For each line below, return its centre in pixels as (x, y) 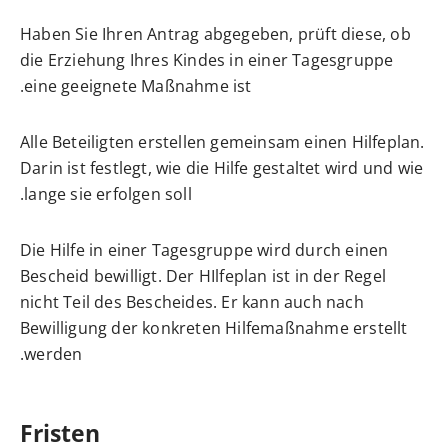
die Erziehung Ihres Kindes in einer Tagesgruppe (207, 59)
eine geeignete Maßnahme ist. (138, 85)
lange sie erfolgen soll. (108, 193)
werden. (53, 353)
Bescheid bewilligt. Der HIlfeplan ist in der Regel (203, 275)
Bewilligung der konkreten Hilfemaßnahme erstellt (214, 327)
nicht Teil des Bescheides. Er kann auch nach (192, 301)
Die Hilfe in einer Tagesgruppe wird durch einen (204, 249)
